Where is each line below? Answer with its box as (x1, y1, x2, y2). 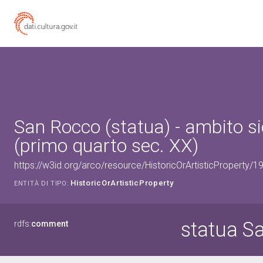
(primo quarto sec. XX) (14, 134, 198, 157)
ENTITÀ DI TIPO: (14, 180, 69, 187)
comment (31, 219, 68, 228)
